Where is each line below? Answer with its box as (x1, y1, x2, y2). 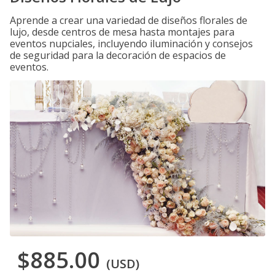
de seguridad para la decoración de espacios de (10, 48, 226, 62)
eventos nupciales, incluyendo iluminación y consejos (10, 37, 253, 50)
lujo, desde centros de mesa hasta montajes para (10, 25, 234, 39)
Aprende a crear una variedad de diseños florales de (10, 14, 247, 27)
